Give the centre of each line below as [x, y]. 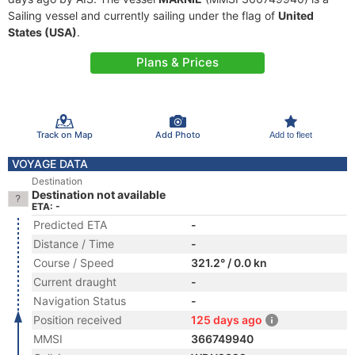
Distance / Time [74, 244]
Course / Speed [74, 263]
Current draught [75, 282]
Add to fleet [290, 134]
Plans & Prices [177, 62]
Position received [78, 320]
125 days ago [227, 320]
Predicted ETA [70, 225]
